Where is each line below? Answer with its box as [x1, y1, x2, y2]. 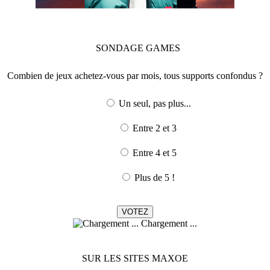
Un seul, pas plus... [118, 98, 191, 108]
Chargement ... [139, 218, 197, 228]
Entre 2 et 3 [133, 122, 177, 133]
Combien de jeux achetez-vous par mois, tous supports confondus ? [7, 70, 263, 81]
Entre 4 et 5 [133, 147, 177, 158]
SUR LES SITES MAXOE [82, 253, 188, 263]
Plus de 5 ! [134, 172, 175, 183]
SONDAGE [96, 42, 146, 53]
